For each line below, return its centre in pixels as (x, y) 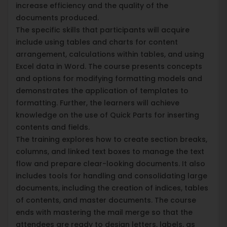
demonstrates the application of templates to (102, 90)
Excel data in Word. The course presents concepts (109, 66)
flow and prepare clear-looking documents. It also (110, 163)
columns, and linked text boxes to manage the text (110, 151)
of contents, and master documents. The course (106, 200)
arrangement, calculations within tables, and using (110, 54)
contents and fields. (53, 127)
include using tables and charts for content (97, 42)
